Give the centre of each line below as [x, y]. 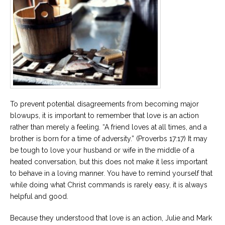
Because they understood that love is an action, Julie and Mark [111, 218]
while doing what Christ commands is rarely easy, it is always [109, 185]
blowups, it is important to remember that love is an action [104, 115]
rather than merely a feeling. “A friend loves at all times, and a [108, 127]
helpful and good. [39, 196]
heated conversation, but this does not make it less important [109, 161]
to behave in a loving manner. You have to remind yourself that [111, 173]
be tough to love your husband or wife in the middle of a [102, 150]
